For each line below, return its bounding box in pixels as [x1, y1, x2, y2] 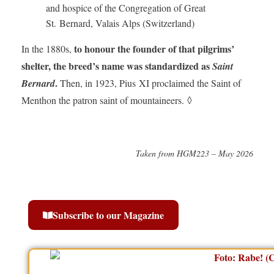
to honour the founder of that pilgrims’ [71, 42, 234, 56]
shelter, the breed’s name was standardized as [21, 59, 212, 73]
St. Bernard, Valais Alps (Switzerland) [45, 17, 194, 30]
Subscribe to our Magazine [52, 208, 164, 223]
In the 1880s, [21, 42, 72, 56]
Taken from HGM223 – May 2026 [135, 147, 253, 160]
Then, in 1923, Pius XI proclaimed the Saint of [57, 76, 241, 90]
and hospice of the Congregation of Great [45, 1, 206, 15]
